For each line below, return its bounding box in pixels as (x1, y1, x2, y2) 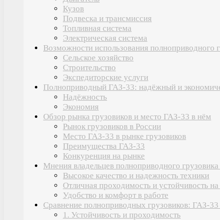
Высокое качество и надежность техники (63, 170, 209, 180)
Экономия (63, 102, 99, 111)
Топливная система (63, 23, 132, 33)
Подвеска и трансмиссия (63, 13, 152, 23)
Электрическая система (63, 33, 147, 43)
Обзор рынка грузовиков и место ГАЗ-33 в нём (43, 111, 211, 121)
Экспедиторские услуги (63, 72, 148, 82)
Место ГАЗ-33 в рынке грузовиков (63, 131, 186, 141)
